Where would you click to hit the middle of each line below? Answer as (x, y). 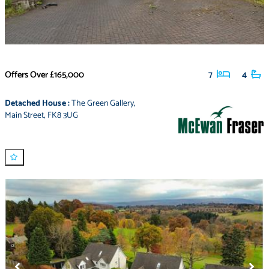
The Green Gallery (103, 103)
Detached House (35, 103)
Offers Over (27, 74)
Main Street (25, 115)
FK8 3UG (62, 115)
